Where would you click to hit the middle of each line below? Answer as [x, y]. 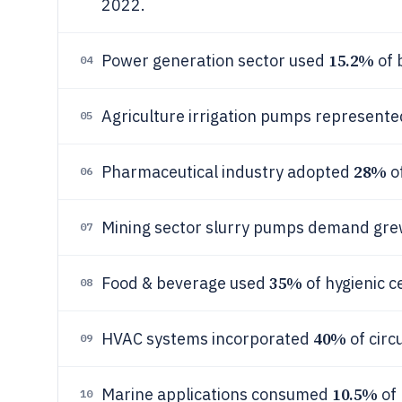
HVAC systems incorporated [207, 339]
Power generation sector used [215, 61]
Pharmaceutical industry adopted [227, 172]
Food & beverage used [185, 283]
